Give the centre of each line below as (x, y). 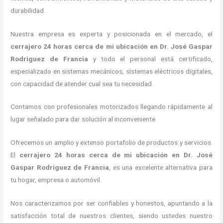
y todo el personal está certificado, (150, 58)
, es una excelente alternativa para (161, 167)
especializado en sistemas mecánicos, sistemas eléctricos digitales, (111, 71)
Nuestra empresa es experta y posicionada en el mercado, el (111, 34)
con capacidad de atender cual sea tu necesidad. (82, 83)
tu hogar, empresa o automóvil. (56, 180)
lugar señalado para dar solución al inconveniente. (84, 119)
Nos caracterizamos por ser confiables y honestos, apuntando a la (111, 203)
